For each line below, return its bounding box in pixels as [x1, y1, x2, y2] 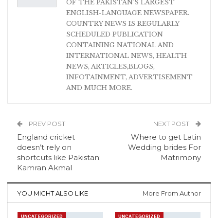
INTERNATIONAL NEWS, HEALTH [66, 51, 187, 60]
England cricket [17, 132, 75, 142]
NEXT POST [153, 119, 191, 127]
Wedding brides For [128, 142, 201, 152]
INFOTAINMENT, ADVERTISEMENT [66, 73, 193, 81]
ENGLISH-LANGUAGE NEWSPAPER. [66, 8, 189, 17]
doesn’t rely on [17, 142, 72, 152]
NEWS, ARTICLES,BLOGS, [66, 62, 155, 71]
